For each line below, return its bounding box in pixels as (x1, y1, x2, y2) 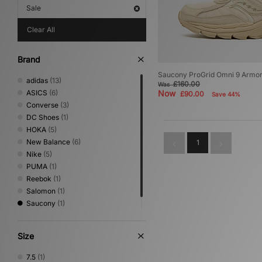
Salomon (26, 187, 56, 195)
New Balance (26, 137, 70, 146)
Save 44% (212, 91, 240, 98)
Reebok (26, 174, 51, 183)
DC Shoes (26, 113, 59, 122)
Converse (26, 101, 58, 109)
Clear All (27, 25, 55, 34)
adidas (26, 76, 48, 85)
